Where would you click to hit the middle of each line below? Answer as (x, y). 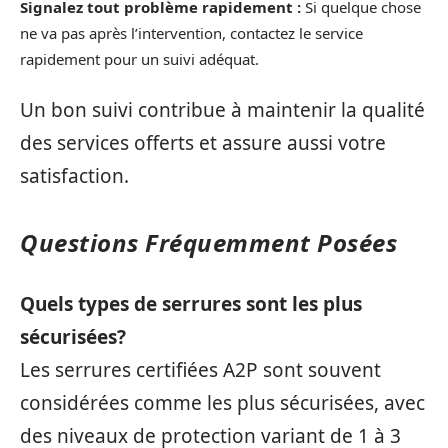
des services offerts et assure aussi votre (203, 143)
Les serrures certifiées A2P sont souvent (200, 369)
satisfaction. (74, 176)
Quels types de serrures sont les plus (191, 303)
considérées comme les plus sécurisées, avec (222, 402)
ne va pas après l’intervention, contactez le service (191, 32)
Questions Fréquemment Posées (208, 243)
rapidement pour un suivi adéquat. (139, 58)
